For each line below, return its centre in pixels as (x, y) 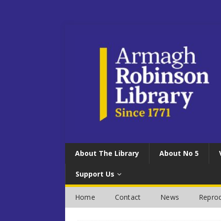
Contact (128, 197)
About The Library (107, 153)
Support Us (95, 174)
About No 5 (179, 153)
